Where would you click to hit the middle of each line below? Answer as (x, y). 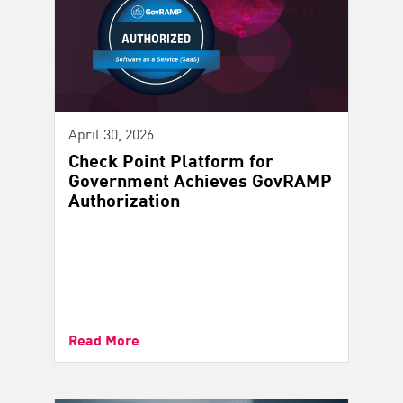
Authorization (124, 200)
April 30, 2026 (111, 134)
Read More (104, 339)
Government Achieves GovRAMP (200, 180)
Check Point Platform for (171, 160)
